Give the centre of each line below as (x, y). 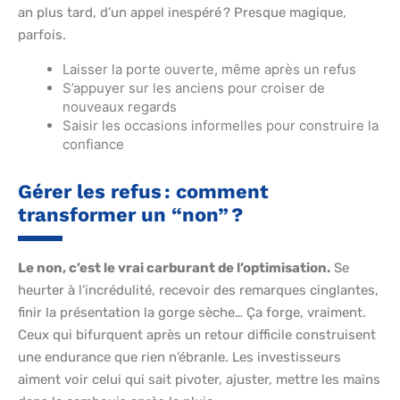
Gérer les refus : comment (143, 192)
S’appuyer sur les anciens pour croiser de (194, 88)
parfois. (42, 35)
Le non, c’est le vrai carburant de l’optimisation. (174, 268)
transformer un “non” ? (130, 215)
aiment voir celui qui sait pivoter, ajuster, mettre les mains (199, 380)
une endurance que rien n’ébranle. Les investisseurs (179, 358)
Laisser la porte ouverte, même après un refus (209, 70)
